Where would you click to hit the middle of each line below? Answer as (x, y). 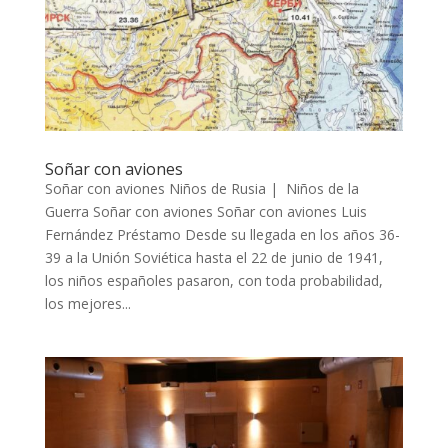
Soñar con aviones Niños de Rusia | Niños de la (201, 189)
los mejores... (87, 304)
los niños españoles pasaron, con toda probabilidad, (213, 281)
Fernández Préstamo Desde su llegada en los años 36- (222, 235)
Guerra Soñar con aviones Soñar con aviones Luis (205, 212)
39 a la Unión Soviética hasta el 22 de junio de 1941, (213, 258)
